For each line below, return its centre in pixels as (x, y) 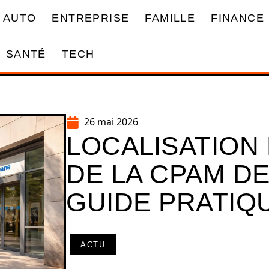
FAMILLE (170, 18)
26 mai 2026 (111, 122)
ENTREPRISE (91, 18)
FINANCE (237, 18)
